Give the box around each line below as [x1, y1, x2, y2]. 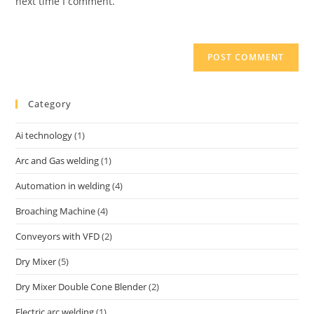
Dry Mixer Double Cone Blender [15, 280, 147, 294]
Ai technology [15, 129, 73, 142]
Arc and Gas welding [15, 154, 100, 168]
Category [28, 97, 72, 111]
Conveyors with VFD [15, 230, 100, 243]
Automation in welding [15, 179, 111, 193]
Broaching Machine [15, 205, 96, 218]
